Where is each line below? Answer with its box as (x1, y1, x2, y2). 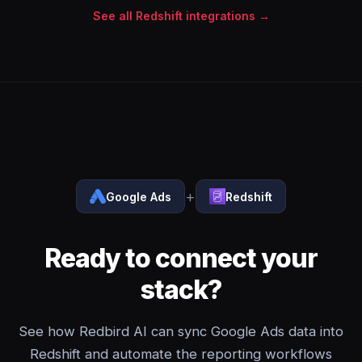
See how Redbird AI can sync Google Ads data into (19, 323, 343, 339)
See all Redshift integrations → (92, 9, 270, 23)
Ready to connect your (44, 242, 318, 274)
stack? (140, 274, 222, 305)
